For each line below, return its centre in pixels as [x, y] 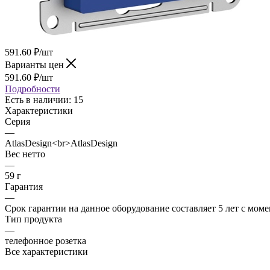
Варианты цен [36, 64]
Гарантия [24, 186]
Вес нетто [25, 154]
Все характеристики [46, 251]
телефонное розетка [46, 240]
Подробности [33, 89]
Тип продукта [33, 219]
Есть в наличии [37, 99]
